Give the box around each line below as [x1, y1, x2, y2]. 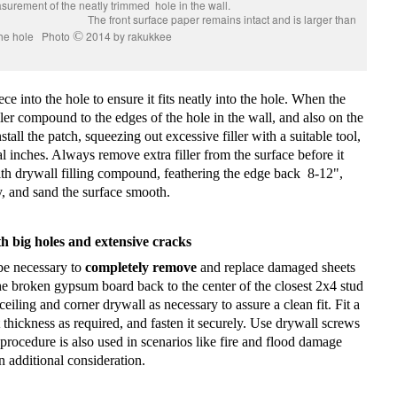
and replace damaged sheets [197, 259, 355, 275]
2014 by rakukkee [83, 27, 172, 43]
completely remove [85, 259, 197, 275]
